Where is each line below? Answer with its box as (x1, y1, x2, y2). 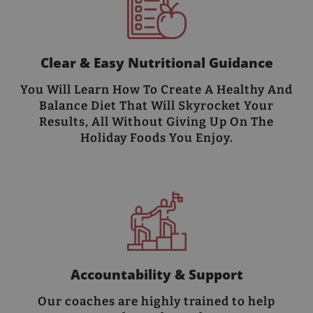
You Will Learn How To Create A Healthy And (20, 82, 293, 98)
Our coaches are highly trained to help (38, 294, 275, 310)
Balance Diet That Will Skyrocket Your (39, 99, 274, 114)
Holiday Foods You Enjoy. (80, 131, 233, 146)
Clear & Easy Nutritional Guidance (40, 54, 273, 73)
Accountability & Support (70, 265, 243, 284)
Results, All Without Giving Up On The (39, 115, 274, 130)
